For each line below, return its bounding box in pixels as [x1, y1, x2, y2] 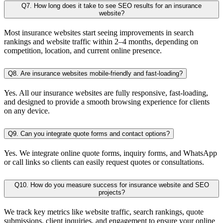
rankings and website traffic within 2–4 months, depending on [4, 37, 198, 46]
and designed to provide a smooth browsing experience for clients [4, 98, 210, 107]
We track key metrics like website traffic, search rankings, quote [4, 207, 204, 216]
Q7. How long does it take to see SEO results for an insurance [21, 2, 202, 10]
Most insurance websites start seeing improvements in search [4, 28, 194, 37]
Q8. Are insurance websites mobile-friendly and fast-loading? [8, 70, 183, 78]
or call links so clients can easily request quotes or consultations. [4, 157, 204, 166]
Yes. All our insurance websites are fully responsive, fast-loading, [4, 89, 208, 98]
